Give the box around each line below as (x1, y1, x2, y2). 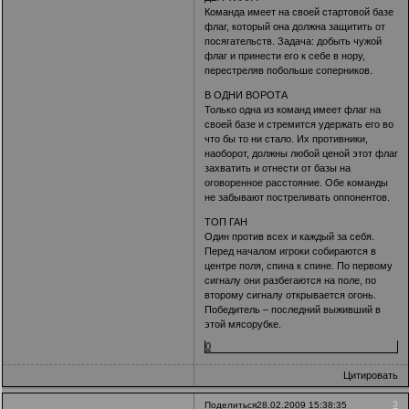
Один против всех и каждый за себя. (204, 231, 375, 243)
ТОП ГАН (204, 216, 248, 228)
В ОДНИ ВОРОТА (204, 89, 288, 101)
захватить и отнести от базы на (204, 163, 351, 174)
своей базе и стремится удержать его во (204, 119, 394, 131)
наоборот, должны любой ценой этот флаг (204, 148, 399, 160)
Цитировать (343, 370, 399, 382)
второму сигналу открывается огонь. (204, 289, 377, 301)
